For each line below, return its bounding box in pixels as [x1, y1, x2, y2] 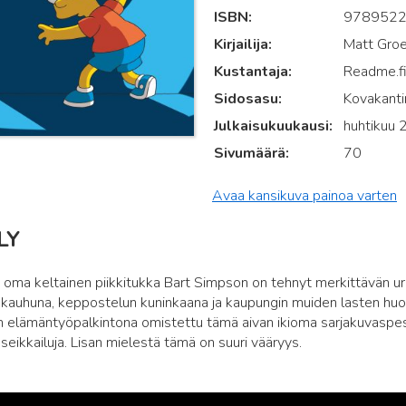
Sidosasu [213, 89, 278, 109]
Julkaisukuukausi [213, 116, 329, 136]
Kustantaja [213, 62, 288, 82]
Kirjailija [213, 34, 268, 54]
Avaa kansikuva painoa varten [211, 186, 397, 206]
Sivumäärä [213, 143, 285, 163]
